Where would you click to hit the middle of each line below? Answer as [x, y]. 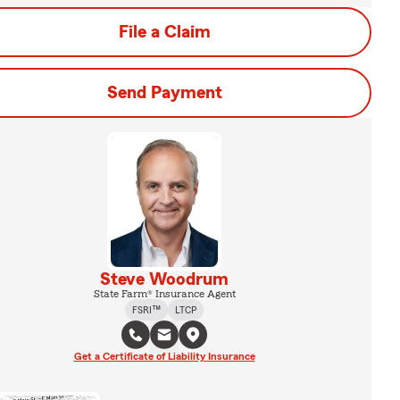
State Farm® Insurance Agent [164, 293]
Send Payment [164, 93]
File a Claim [164, 32]
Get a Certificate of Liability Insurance [164, 356]
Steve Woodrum [164, 279]
